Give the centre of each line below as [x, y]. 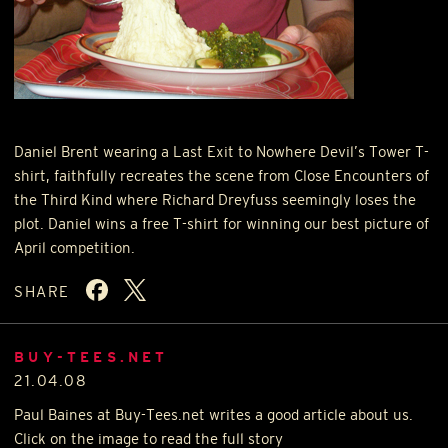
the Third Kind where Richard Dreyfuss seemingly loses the [215, 200]
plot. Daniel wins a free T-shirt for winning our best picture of [222, 224]
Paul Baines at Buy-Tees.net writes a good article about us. [214, 415]
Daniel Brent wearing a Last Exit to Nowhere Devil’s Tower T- [222, 152]
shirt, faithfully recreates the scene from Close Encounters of [222, 176]
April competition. [75, 248]
